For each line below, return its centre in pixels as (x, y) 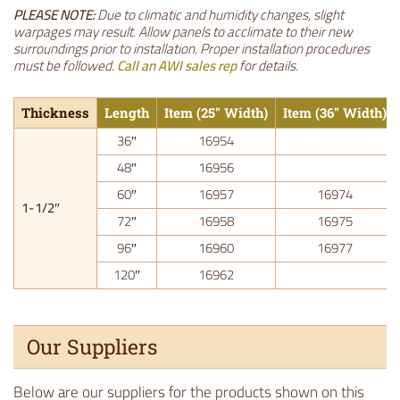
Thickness (55, 113)
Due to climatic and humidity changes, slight (219, 15)
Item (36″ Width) (335, 113)
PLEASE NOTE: (54, 15)
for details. (267, 66)
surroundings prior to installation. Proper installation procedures (192, 49)
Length (127, 113)
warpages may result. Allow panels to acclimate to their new (183, 32)
